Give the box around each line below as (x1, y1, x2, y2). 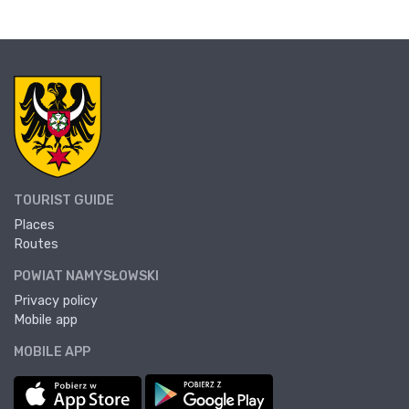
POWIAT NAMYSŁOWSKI (14, 268, 159, 285)
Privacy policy (14, 293, 98, 309)
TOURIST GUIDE (14, 193, 114, 209)
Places (14, 217, 55, 234)
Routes (14, 236, 58, 253)
